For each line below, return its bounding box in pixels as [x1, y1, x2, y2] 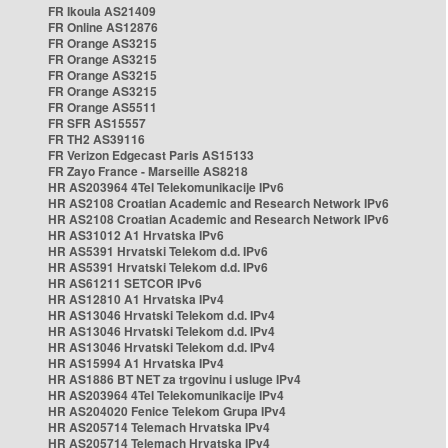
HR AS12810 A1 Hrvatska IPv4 [48, 290, 224, 308]
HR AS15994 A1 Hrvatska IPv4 [48, 354, 224, 372]
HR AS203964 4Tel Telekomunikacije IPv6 [48, 178, 284, 196]
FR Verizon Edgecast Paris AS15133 [48, 146, 254, 164]
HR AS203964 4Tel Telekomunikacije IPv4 [48, 386, 284, 404]
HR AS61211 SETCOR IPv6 [48, 274, 202, 292]
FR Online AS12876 [48, 18, 158, 36]
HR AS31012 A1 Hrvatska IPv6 [48, 226, 224, 244]
